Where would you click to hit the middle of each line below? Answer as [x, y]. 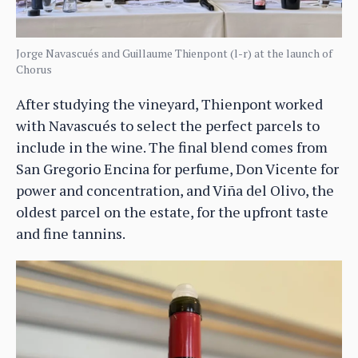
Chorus [34, 69]
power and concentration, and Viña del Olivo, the [175, 190]
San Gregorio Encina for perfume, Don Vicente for [177, 168]
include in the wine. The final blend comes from [172, 147]
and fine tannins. [71, 233]
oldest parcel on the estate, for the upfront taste [172, 211]
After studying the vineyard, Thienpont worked [169, 103]
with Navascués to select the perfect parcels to [168, 125]
